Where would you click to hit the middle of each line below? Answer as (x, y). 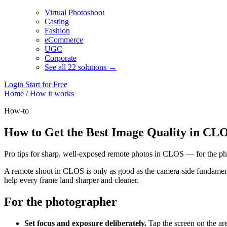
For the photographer (61, 201)
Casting (57, 22)
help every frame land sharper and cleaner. (71, 180)
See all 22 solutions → (81, 67)
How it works (52, 93)
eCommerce (64, 40)
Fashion (57, 31)
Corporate (61, 58)
